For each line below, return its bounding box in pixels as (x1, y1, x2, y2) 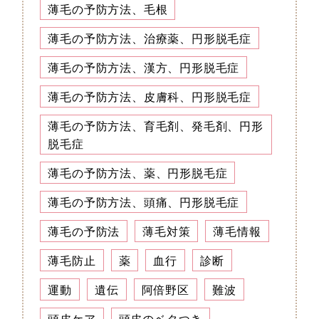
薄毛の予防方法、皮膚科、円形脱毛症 (48, 88, 252, 105)
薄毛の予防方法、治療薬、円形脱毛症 (48, 30, 252, 47)
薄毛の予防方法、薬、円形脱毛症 (48, 164, 228, 182)
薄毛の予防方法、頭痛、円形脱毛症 (48, 194, 240, 211)
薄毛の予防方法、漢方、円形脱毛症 (48, 59, 240, 76)
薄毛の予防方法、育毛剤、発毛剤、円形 (48, 117, 263, 135)
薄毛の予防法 (48, 223, 120, 240)
